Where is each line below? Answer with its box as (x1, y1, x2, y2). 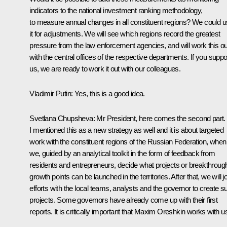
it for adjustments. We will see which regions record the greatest (29, 29, 220, 38)
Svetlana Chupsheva (29, 113, 93, 123)
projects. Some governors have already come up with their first (29, 195, 218, 204)
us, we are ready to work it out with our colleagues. (29, 64, 181, 73)
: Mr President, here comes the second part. (93, 113, 225, 123)
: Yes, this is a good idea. (71, 89, 145, 98)
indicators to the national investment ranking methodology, (29, 6, 203, 15)
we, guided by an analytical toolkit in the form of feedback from (29, 148, 215, 158)
